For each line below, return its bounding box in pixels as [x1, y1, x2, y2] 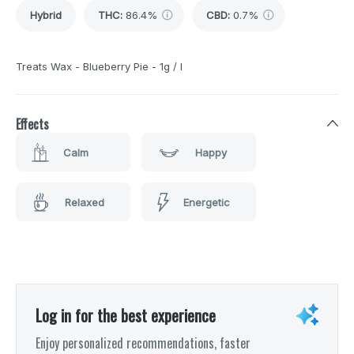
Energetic [183, 195, 230, 209]
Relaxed [64, 195, 104, 209]
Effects [16, 115, 49, 134]
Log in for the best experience [36, 303, 216, 328]
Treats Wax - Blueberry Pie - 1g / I [16, 60, 183, 73]
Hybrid [30, 9, 62, 22]
